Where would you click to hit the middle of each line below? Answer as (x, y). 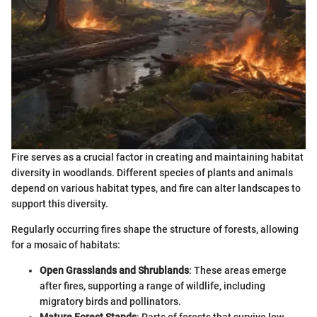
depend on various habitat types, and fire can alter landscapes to (156, 188)
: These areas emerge (238, 270)
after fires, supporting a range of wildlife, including (152, 286)
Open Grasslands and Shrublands (114, 270)
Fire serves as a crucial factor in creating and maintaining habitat (157, 157)
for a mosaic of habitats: (66, 244)
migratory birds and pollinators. (110, 301)
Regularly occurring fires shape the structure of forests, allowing (155, 229)
